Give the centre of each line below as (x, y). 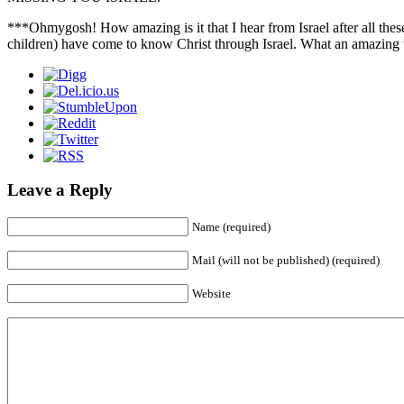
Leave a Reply (60, 190)
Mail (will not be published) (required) (286, 261)
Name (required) (231, 227)
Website (211, 294)
